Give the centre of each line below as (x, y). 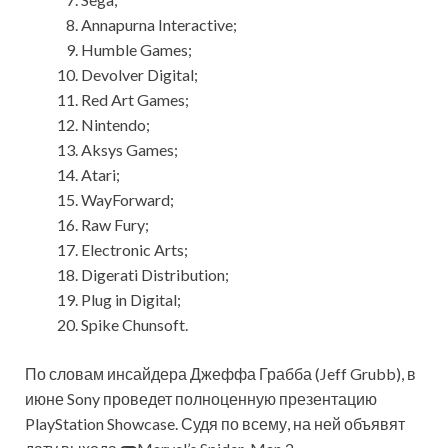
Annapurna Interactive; (159, 24)
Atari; (100, 174)
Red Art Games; (135, 99)
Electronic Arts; (134, 249)
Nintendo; (115, 124)
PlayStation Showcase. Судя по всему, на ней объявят (215, 423)
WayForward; (127, 199)
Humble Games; (136, 49)
